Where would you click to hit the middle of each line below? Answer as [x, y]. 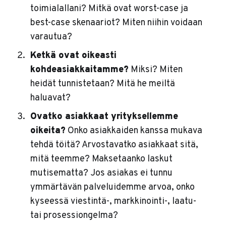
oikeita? [48, 131]
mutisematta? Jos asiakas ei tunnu [101, 174]
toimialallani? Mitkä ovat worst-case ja [109, 9]
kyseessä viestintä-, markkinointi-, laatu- [113, 202]
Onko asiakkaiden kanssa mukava [134, 131]
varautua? [51, 37]
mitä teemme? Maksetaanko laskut [101, 159]
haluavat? [50, 98]
